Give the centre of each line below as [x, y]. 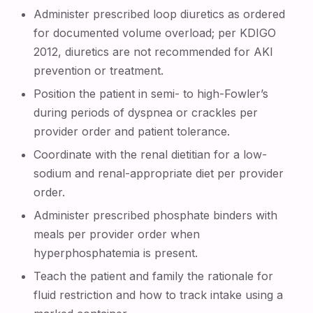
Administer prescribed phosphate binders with [156, 215]
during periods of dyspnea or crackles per [146, 112]
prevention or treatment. [99, 71]
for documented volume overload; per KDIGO [155, 33]
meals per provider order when [117, 234]
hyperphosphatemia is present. [116, 253]
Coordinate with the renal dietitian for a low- [151, 154]
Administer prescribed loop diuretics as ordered [160, 14]
